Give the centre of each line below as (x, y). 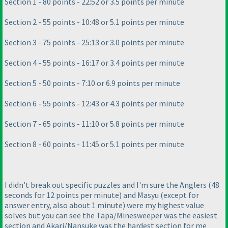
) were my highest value (163, 205)
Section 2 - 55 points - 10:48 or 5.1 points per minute (94, 22)
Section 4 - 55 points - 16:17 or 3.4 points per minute (94, 62)
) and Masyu (140, 195)
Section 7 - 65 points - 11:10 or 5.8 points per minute (94, 123)
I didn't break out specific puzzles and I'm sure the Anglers (106, 184)
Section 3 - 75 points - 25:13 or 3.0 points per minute (94, 42)
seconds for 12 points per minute (62, 195)
